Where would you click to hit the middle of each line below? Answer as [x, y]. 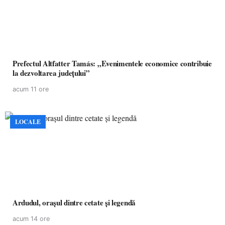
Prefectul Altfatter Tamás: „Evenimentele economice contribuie [112, 63]
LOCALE [28, 122]
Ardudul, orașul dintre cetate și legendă [89, 202]
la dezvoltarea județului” [51, 73]
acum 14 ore [31, 219]
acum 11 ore [31, 89]
